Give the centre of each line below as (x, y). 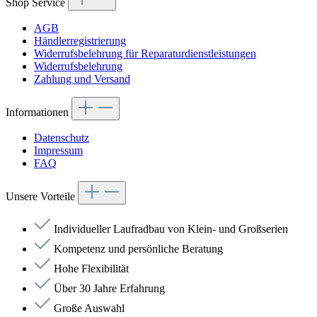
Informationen (39, 112)
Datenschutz (62, 137)
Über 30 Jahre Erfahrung (109, 288)
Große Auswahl (89, 308)
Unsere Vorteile (42, 196)
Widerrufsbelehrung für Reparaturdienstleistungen (145, 53)
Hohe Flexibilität (91, 268)
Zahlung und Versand (82, 79)
